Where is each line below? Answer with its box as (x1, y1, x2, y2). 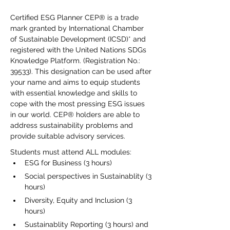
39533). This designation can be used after (10, 67, 154, 75)
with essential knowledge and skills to (10, 89, 139, 97)
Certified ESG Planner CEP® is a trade (10, 13, 141, 22)
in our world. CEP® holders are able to (10, 110, 142, 119)
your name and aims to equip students (10, 78, 142, 86)
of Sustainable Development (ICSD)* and (10, 35, 148, 43)
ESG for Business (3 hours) (25, 159, 112, 167)
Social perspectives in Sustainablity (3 (25, 172, 154, 180)
